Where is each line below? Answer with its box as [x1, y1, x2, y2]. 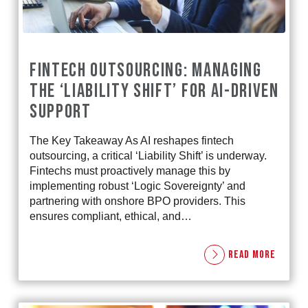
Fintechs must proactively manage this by [29, 164, 230, 177]
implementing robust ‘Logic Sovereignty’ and [29, 179, 245, 192]
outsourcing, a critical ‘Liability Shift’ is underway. [29, 149, 267, 162]
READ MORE [228, 247, 276, 261]
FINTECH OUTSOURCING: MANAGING [29, 58, 262, 82]
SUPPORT [29, 100, 91, 123]
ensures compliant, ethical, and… [29, 210, 192, 222]
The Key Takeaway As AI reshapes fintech [29, 134, 234, 146]
